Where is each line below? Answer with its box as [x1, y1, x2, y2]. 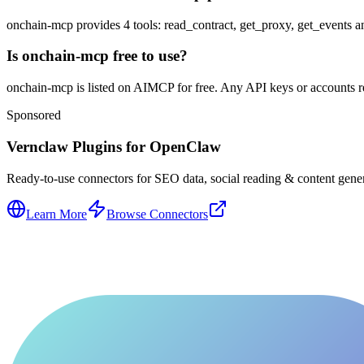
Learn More [26, 206, 87, 221]
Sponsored [6, 108, 61, 123]
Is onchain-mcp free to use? [6, 47, 188, 65]
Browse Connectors [106, 206, 208, 221]
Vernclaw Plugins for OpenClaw [6, 137, 221, 155]
